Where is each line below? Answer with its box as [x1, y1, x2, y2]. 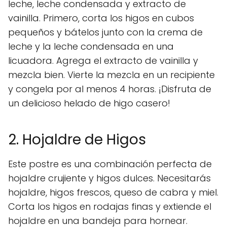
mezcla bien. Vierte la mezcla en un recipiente [8, 68, 215, 81]
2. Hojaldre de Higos [8, 130, 146, 149]
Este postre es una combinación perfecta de [8, 158, 212, 170]
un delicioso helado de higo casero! [8, 97, 170, 109]
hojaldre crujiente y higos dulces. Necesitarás [8, 172, 211, 184]
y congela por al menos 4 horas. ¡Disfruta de [8, 83, 211, 95]
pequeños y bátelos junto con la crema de [8, 26, 203, 39]
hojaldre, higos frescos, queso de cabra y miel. [8, 186, 218, 199]
